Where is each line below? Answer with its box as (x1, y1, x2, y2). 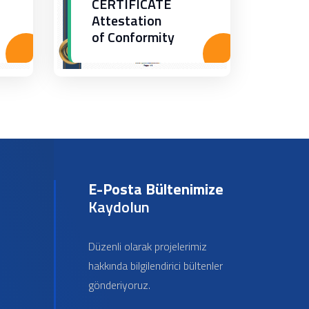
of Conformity (91, 26, 175, 48)
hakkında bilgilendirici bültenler (88, 257, 223, 274)
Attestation (91, 10, 161, 31)
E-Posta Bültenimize (88, 177, 223, 201)
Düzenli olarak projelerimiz (88, 238, 207, 255)
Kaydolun (88, 195, 150, 219)
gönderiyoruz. (88, 277, 150, 293)
